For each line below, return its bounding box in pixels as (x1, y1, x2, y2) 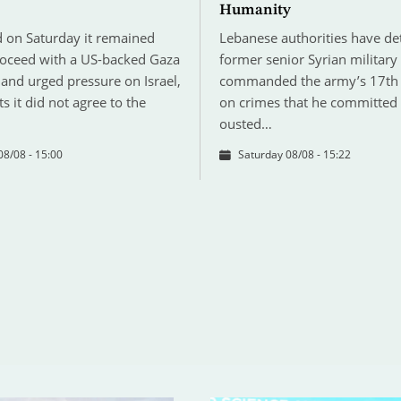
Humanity (218, 3, 291, 19)
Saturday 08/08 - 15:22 (237, 147, 351, 163)
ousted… (218, 115, 272, 133)
